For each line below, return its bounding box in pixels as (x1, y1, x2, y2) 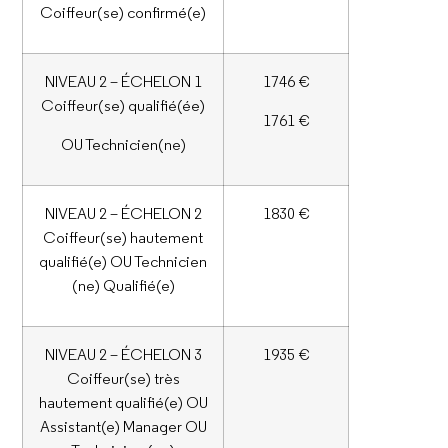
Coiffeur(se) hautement (43, 227, 204, 248)
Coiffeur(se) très (66, 368, 180, 389)
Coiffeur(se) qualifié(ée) (41, 95, 206, 116)
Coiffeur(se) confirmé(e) (40, 2, 207, 23)
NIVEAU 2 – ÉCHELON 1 (44, 71, 202, 92)
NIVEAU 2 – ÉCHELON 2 (44, 203, 202, 224)
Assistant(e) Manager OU (39, 416, 207, 437)
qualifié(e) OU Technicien (39, 251, 208, 272)
